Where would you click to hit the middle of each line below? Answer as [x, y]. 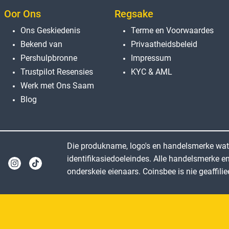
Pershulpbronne [49, 58]
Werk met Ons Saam [57, 85]
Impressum [151, 58]
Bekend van [41, 44]
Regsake [134, 14]
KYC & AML [152, 72]
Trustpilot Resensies [57, 72]
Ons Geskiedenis [50, 30]
